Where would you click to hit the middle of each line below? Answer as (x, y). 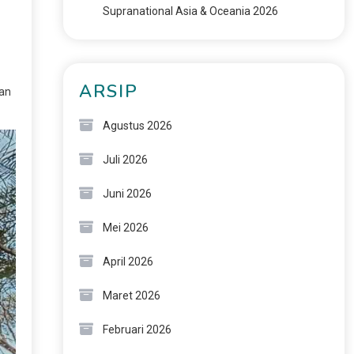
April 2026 (128, 262)
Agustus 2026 (137, 126)
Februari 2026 (137, 330)
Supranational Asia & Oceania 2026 (190, 11)
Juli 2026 (125, 160)
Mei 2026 (125, 228)
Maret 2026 (131, 296)
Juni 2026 (127, 194)
